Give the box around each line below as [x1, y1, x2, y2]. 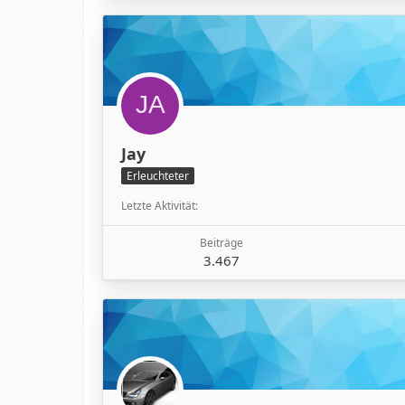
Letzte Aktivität [121, 197, 195, 213]
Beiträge [200, 234, 243, 250]
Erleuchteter [127, 167, 189, 184]
